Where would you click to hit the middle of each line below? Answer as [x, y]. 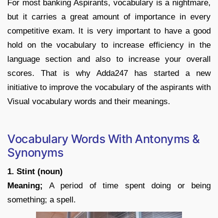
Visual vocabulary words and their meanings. [89, 101]
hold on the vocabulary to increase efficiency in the [109, 45]
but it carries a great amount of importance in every [109, 17]
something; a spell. [42, 200]
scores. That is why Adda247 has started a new [109, 73]
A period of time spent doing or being [127, 185]
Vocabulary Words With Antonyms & [104, 139]
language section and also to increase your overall [109, 59]
